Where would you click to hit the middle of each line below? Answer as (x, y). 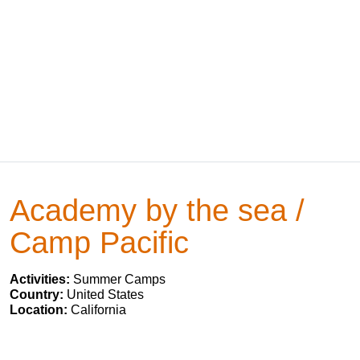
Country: (38, 295)
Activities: (41, 279)
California (98, 310)
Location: (40, 310)
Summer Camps (119, 279)
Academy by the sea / (157, 210)
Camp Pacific (99, 242)
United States (105, 295)
